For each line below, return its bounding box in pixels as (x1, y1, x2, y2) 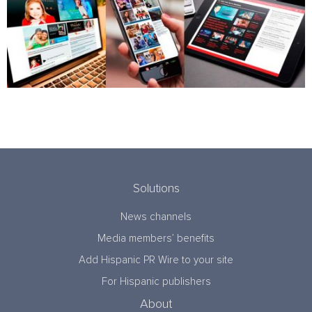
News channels (120, 212, 192, 223)
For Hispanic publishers (101, 276, 211, 288)
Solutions (132, 182, 180, 196)
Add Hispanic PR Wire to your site (79, 255, 233, 266)
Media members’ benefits (97, 233, 214, 244)
